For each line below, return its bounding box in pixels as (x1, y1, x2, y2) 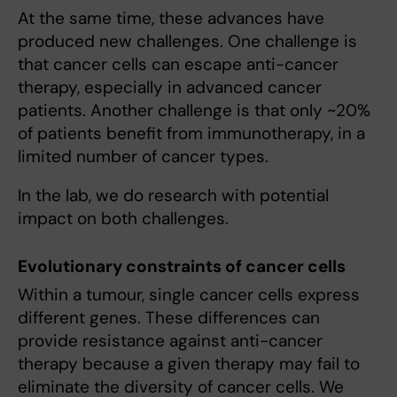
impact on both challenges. (18, 207, 229, 230)
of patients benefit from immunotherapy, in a (18, 122, 365, 145)
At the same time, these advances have (18, 7, 324, 30)
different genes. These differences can (18, 307, 320, 330)
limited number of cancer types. (18, 145, 269, 168)
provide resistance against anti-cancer (18, 330, 323, 353)
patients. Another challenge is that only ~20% (18, 99, 370, 122)
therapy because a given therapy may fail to (18, 353, 360, 376)
